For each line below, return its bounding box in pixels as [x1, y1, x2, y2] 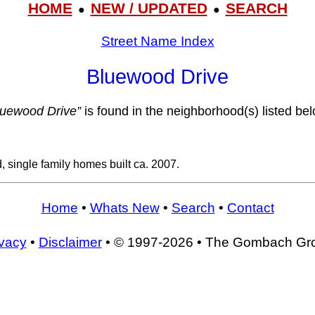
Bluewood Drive [86, 65, 229, 88]
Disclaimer [38, 235, 102, 250]
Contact [226, 200, 274, 215]
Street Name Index [101, 33, 214, 49]
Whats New [89, 200, 160, 215]
